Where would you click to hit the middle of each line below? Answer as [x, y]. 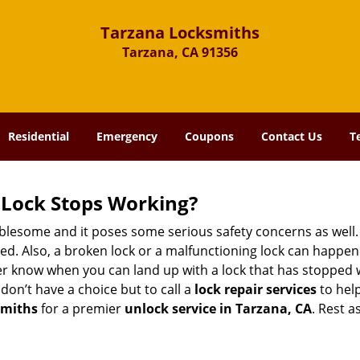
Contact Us [292, 136]
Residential [39, 136]
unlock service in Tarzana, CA [218, 309]
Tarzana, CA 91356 [180, 52]
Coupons [209, 136]
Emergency [127, 136]
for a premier [81, 309]
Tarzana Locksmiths [180, 33]
